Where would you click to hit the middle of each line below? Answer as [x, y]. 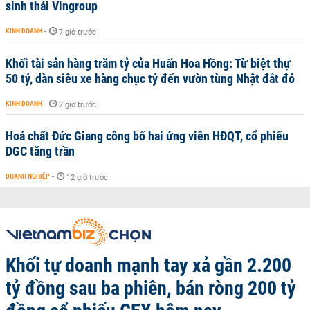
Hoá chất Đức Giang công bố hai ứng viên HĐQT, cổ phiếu [147, 136]
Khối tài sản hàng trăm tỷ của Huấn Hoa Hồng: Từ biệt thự [148, 63]
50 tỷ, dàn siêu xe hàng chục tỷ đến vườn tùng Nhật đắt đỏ [150, 79]
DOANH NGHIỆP [28, 176]
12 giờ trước [87, 177]
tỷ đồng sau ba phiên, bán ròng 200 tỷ [151, 288]
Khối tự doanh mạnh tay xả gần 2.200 [148, 265]
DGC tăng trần [40, 151]
